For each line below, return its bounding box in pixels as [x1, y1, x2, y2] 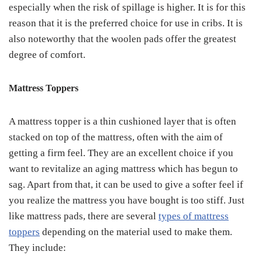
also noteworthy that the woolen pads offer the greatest [9, 33, 236, 44]
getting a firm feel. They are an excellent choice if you [9, 147, 233, 158]
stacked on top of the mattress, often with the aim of [9, 132, 223, 143]
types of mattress [158, 211, 229, 222]
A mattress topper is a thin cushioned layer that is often [9, 116, 236, 127]
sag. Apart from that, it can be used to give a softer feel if [9, 179, 243, 190]
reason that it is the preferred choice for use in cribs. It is [9, 18, 243, 29]
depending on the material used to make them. [40, 226, 232, 237]
